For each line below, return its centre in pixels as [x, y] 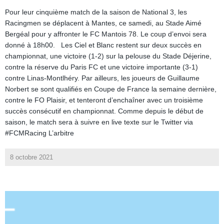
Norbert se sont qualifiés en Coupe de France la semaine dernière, [111, 89]
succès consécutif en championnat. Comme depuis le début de [104, 111]
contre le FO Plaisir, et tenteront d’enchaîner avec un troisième [104, 100]
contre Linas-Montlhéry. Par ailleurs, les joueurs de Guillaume [102, 78]
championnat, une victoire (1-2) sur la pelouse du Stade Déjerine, [108, 56]
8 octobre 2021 [31, 157]
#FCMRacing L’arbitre [39, 133]
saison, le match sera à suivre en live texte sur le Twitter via [99, 122]
